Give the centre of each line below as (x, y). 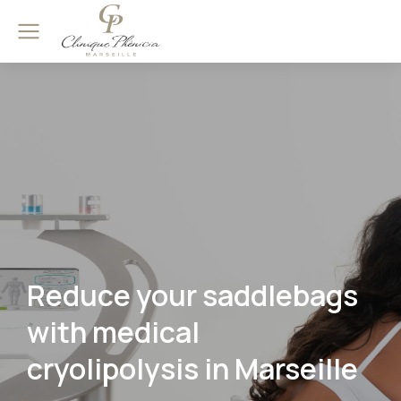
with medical (113, 332)
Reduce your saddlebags (192, 295)
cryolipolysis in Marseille (192, 369)
